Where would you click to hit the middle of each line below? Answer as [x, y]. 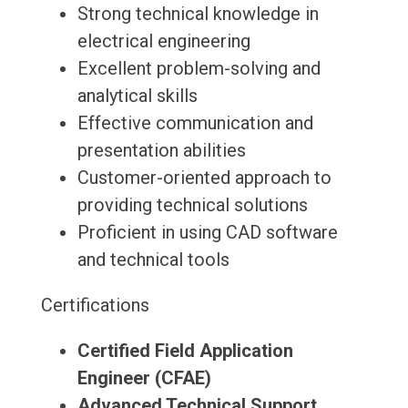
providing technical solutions [192, 205]
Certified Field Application [185, 351]
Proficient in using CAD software [207, 233]
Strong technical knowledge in [198, 14]
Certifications [95, 306]
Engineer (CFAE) [144, 378]
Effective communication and [195, 123]
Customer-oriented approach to [204, 178]
